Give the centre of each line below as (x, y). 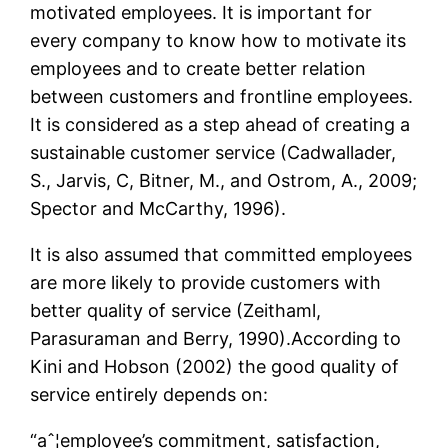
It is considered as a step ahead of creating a (220, 125)
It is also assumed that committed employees (221, 255)
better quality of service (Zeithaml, (176, 311)
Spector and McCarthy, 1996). (158, 209)
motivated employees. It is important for (201, 13)
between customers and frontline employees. (222, 97)
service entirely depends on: (149, 395)
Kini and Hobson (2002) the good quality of (215, 367)
